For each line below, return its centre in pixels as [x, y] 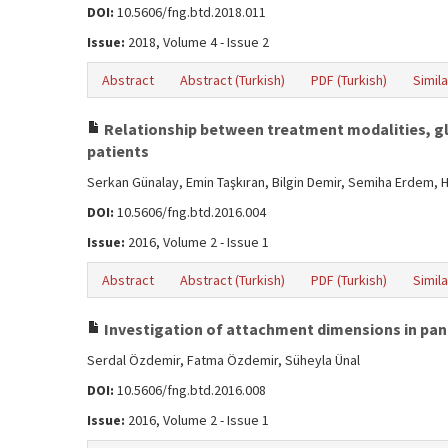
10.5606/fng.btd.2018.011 [190, 12]
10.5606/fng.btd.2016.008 [190, 390]
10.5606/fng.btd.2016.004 [190, 212]
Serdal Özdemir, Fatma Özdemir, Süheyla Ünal [223, 360]
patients [118, 151]
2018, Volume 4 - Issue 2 [197, 42]
